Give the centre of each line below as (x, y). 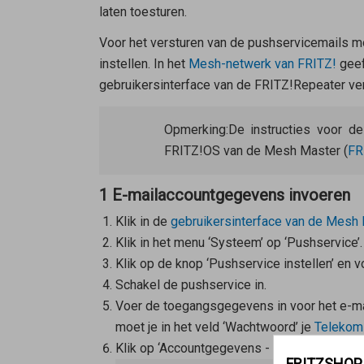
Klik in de (143, 222)
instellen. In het (143, 64)
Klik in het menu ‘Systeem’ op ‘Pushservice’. (238, 243)
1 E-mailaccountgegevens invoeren (224, 195)
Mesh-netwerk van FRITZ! (262, 64)
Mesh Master (302, 151)
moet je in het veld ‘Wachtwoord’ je (214, 327)
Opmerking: (196, 130)
